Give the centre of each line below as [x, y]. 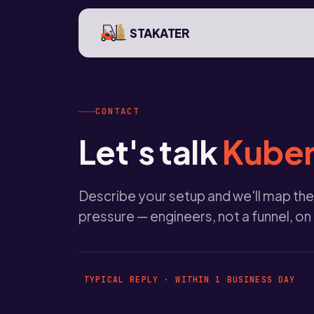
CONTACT [117, 111]
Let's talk [151, 151]
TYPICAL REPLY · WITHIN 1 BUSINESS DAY [190, 279]
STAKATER [160, 33]
